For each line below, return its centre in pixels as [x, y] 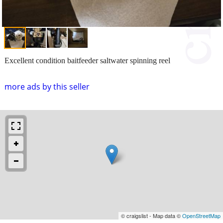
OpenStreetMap [201, 215]
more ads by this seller [47, 86]
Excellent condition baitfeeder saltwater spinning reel [87, 60]
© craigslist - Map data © [152, 215]
